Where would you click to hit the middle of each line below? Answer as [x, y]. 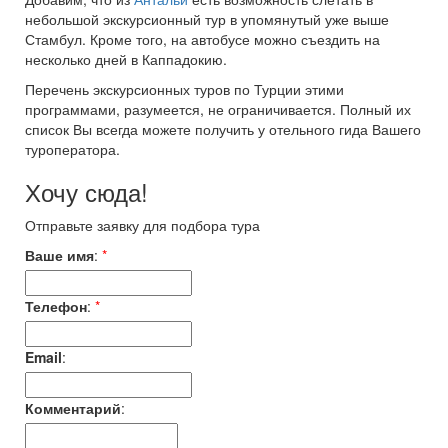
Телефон [56, 306]
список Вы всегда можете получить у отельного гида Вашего [223, 129]
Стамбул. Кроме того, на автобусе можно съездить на [202, 39]
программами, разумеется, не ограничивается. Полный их [218, 109]
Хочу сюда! [86, 191]
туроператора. [72, 149]
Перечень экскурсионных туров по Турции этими [184, 89]
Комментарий [73, 408]
